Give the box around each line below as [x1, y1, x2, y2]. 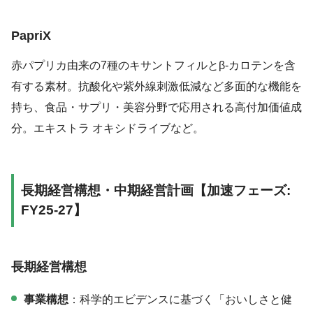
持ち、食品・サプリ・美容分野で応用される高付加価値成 [11, 101, 302, 114]
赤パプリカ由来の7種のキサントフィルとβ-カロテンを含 [11, 59, 296, 72]
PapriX [11, 28, 51, 43]
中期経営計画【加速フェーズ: [114, 183, 291, 198]
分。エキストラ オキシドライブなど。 [11, 122, 204, 135]
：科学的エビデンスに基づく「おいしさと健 [68, 293, 292, 305]
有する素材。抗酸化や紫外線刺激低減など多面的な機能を [11, 80, 302, 93]
